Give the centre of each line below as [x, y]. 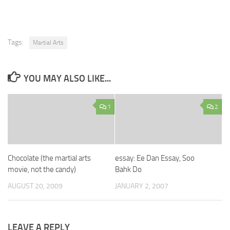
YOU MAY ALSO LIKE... [67, 79]
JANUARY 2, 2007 [142, 186]
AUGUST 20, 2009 [35, 186]
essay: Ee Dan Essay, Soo [155, 158]
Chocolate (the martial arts [49, 158]
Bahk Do [128, 169]
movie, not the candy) [42, 169]
